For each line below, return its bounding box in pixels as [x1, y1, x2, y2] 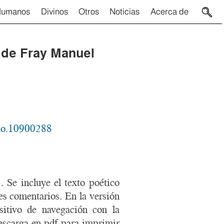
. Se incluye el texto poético [1, 176, 119, 188]
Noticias [109, 7, 140, 16]
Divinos [40, 7, 68, 16]
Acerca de [150, 7, 188, 16]
